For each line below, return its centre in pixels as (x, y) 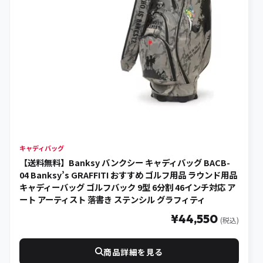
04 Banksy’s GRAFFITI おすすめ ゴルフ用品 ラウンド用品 (128, 175)
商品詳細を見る (133, 252)
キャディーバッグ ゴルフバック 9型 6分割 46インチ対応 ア (127, 187)
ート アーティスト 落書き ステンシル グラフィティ (112, 200)
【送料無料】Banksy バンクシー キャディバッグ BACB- (125, 163)
